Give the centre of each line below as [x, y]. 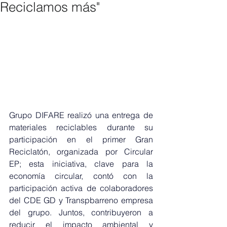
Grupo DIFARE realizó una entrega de [81, 115]
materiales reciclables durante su [81, 127]
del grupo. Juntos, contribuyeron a [81, 213]
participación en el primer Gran [81, 140]
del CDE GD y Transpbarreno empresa [81, 200]
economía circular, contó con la [81, 176]
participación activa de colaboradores [81, 188]
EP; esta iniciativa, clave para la [81, 164]
